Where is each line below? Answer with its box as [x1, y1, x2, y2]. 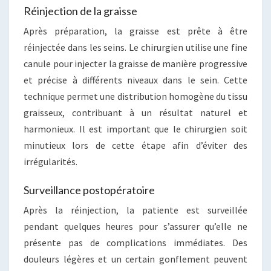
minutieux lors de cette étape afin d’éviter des [24, 139, 247, 152]
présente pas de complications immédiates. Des [24, 237, 247, 249]
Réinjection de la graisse [24, 4, 137, 18]
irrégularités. [24, 155, 77, 168]
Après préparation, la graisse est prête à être [24, 25, 247, 38]
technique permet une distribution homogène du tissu [24, 90, 247, 103]
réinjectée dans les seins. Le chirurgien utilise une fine [24, 41, 247, 54]
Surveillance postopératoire [24, 183, 155, 197]
